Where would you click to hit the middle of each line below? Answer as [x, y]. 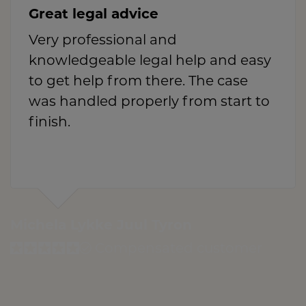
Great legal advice [94, 15]
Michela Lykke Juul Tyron [101, 226]
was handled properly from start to [149, 103]
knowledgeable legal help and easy [150, 62]
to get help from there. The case [138, 82]
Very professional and [103, 41]
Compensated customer [177, 250]
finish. [50, 123]
